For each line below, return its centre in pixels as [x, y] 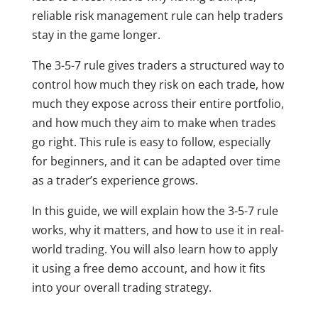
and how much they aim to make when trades [154, 123]
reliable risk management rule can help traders [157, 16]
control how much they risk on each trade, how [158, 85]
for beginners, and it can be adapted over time [156, 161]
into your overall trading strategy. [121, 288]
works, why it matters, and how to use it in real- [158, 230]
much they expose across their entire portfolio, [158, 104]
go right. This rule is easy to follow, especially [151, 142]
